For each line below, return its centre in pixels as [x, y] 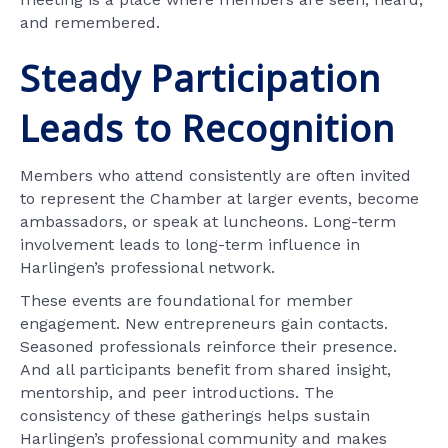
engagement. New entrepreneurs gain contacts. [204, 323]
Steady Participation [200, 78]
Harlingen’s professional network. [147, 267]
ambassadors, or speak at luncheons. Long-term [208, 221]
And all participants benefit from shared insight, [205, 369]
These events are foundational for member [186, 300]
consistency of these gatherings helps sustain [195, 415]
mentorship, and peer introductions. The [177, 392]
